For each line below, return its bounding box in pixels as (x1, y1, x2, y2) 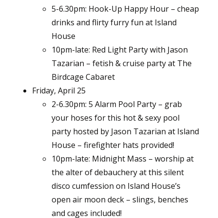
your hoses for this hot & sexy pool (52, 112, 180, 124)
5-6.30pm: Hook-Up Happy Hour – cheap (52, 3, 199, 15)
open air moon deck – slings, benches (52, 194, 188, 205)
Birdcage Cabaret (52, 72, 115, 83)
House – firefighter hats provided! (52, 140, 174, 151)
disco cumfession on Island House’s (52, 181, 181, 192)
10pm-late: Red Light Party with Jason (52, 44, 188, 55)
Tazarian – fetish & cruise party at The (52, 58, 192, 69)
